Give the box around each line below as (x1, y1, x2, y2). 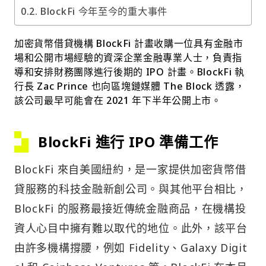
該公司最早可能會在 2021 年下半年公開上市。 (14, 93, 221, 107)
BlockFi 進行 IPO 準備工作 (38, 131, 218, 151)
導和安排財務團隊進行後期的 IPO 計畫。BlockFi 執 (14, 65, 245, 78)
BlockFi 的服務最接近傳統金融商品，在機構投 (14, 201, 246, 216)
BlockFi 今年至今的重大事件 (40, 4, 167, 18)
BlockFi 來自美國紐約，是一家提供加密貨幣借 (14, 161, 246, 176)
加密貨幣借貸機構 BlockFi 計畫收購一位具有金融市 (14, 36, 243, 50)
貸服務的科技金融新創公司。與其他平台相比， (14, 181, 248, 196)
